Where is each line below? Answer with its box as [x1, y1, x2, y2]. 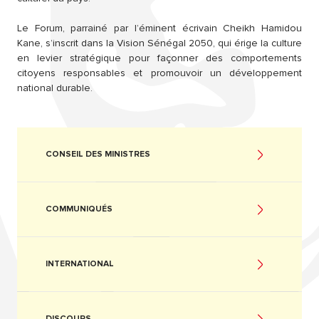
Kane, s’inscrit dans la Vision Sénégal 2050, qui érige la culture [17, 37, 302, 50]
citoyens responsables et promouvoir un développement [17, 67, 302, 80]
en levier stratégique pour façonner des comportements [17, 52, 302, 65]
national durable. [17, 82, 93, 95]
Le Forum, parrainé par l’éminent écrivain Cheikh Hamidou [17, 22, 302, 35]
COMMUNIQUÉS [46, 204, 113, 215]
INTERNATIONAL [46, 258, 114, 270]
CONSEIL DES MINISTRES [46, 149, 150, 160]
